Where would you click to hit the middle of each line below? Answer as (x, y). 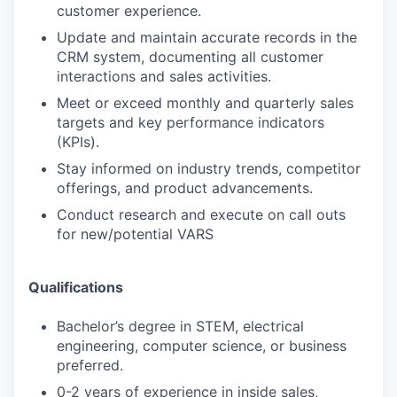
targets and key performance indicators (191, 122)
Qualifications (76, 287)
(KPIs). (78, 142)
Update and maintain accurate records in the (207, 37)
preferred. (90, 365)
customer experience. (129, 11)
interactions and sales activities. (164, 76)
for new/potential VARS (135, 234)
